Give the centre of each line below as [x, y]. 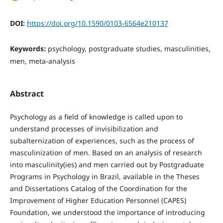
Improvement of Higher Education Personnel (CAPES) [98, 200]
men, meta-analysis [42, 61]
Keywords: [29, 48]
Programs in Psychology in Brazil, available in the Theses [105, 176]
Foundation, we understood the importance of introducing [107, 212]
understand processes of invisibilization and [84, 128]
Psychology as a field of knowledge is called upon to [96, 116]
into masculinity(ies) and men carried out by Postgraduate [107, 164]
